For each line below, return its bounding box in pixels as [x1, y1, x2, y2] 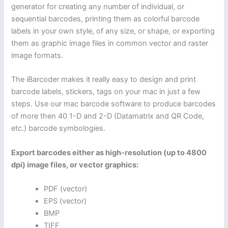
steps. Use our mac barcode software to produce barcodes [11, 99, 216, 109]
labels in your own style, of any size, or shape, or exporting [11, 26, 215, 36]
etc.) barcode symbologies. [11, 124, 106, 133]
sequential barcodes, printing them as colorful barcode [11, 14, 200, 23]
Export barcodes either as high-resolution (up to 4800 [11, 148, 207, 157]
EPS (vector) [44, 196, 87, 206]
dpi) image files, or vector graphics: [11, 160, 139, 169]
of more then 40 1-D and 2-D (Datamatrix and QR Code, [11, 111, 205, 121]
